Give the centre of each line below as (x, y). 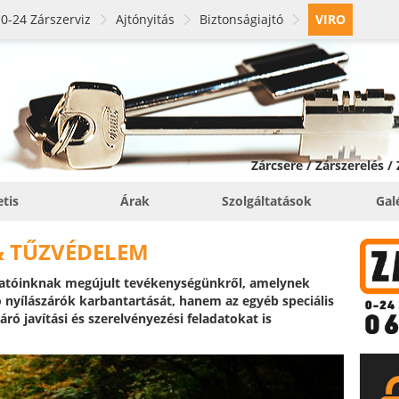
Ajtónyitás (145, 19)
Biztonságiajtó (241, 19)
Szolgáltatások (266, 201)
